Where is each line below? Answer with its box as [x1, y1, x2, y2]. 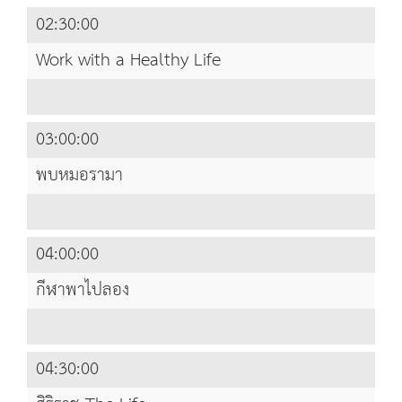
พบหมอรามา [36, 159, 123, 193]
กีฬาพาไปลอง [36, 274, 129, 308]
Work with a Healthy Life [36, 44, 221, 78]
